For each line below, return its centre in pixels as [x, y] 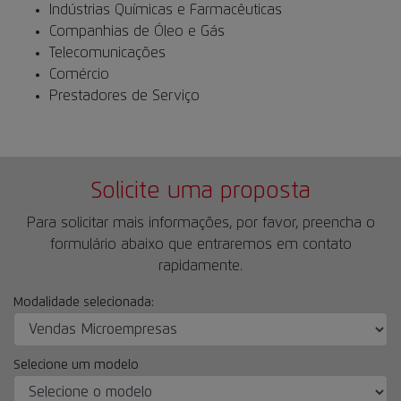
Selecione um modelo [76, 365]
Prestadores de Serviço [124, 96]
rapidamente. [200, 266]
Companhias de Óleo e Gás [137, 31]
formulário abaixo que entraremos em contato [200, 244]
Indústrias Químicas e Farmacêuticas [166, 10]
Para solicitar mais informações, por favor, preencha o [200, 223]
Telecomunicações [107, 53]
